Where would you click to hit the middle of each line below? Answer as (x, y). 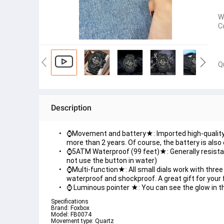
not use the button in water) (112, 161)
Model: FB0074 (71, 215)
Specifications (70, 202)
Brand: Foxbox (70, 208)
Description (71, 108)
